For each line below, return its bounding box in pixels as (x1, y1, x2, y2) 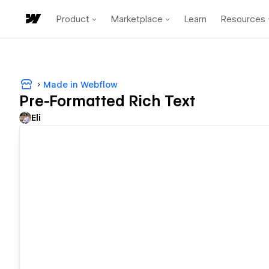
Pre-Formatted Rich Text (19, 92, 195, 110)
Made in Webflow (43, 79, 118, 89)
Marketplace (111, 13, 163, 25)
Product (56, 13, 89, 25)
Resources (221, 13, 265, 25)
